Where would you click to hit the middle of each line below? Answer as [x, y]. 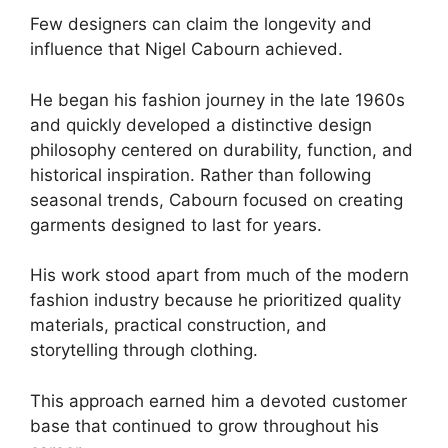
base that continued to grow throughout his [204, 425]
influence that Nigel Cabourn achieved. [186, 49]
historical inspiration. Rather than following [200, 174]
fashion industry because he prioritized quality [215, 300]
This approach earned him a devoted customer [218, 400]
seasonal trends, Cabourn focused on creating [216, 199]
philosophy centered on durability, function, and [221, 149]
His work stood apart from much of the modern [219, 275]
